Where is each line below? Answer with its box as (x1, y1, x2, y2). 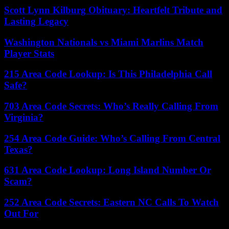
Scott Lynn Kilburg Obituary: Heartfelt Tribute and (4, 4, 222, 15)
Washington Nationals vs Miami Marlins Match (4, 36, 203, 48)
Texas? (4, 144, 33, 155)
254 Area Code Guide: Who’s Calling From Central (4, 132, 220, 144)
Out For (4, 208, 38, 219)
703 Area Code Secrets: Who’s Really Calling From (4, 101, 218, 111)
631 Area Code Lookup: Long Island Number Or (4, 165, 211, 176)
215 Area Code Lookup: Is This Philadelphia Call (4, 68, 212, 80)
